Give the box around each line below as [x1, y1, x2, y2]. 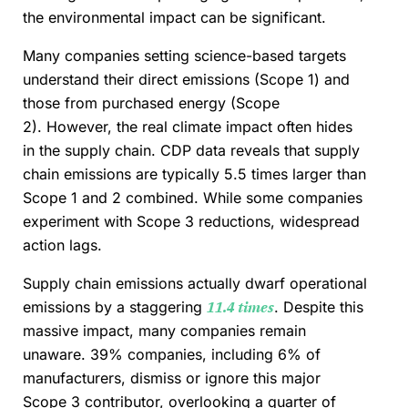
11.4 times [207, 298, 274, 317]
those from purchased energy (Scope [23, 94, 280, 113]
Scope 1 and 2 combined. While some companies [23, 189, 362, 208]
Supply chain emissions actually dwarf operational [23, 274, 367, 293]
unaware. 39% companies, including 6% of [23, 345, 321, 364]
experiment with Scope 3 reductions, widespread [23, 212, 360, 231]
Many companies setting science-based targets [23, 46, 346, 66]
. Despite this [274, 298, 363, 317]
